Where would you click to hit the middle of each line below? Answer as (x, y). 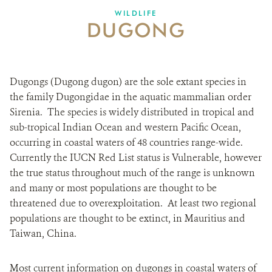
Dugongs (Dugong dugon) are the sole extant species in (128, 82)
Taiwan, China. (46, 233)
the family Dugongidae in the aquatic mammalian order (131, 97)
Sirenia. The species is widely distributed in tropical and (132, 112)
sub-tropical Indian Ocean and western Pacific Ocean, (125, 127)
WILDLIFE (136, 13)
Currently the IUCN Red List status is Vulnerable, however (136, 158)
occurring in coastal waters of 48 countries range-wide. (127, 142)
